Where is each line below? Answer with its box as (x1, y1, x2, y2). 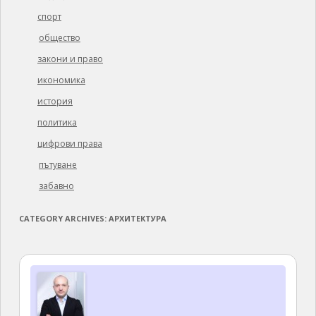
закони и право (37, 53, 103, 66)
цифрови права (37, 138, 102, 150)
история (37, 95, 73, 108)
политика (37, 116, 77, 129)
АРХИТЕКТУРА (108, 213, 166, 224)
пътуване (38, 159, 77, 171)
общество (38, 32, 80, 44)
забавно (38, 180, 74, 193)
